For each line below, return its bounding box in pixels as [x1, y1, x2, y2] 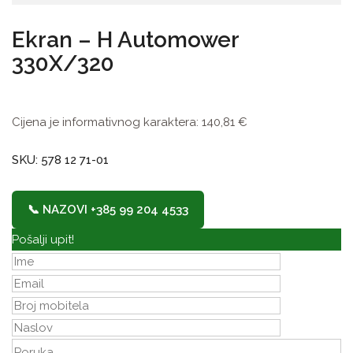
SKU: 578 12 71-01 [12, 152, 109, 167]
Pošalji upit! [12, 232, 74, 247]
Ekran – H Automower [12, 26, 239, 53]
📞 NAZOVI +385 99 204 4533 [28, 202, 188, 217]
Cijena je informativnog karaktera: [12, 114, 202, 129]
